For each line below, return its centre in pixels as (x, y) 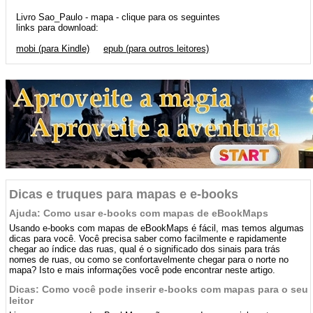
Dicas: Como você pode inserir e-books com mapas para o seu (159, 289)
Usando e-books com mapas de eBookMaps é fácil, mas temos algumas (157, 228)
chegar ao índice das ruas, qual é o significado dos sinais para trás (145, 249)
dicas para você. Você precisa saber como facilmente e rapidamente (148, 239)
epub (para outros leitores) (156, 49)
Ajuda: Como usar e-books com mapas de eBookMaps (139, 213)
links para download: (58, 28)
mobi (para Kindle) (53, 49)
